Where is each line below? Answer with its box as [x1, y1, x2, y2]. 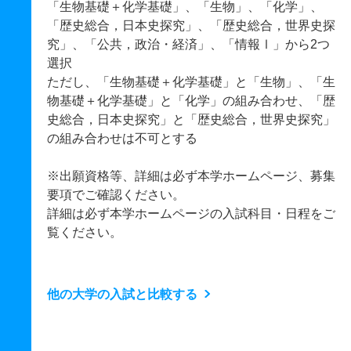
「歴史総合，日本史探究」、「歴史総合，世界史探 [47, 19, 335, 32]
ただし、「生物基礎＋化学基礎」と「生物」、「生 [47, 75, 335, 89]
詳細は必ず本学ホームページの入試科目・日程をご [47, 207, 335, 220]
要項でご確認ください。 [47, 188, 185, 201]
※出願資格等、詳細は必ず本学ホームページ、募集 [47, 169, 335, 183]
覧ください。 [47, 226, 122, 239]
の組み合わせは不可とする [47, 132, 197, 145]
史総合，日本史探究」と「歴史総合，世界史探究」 [47, 113, 335, 126]
